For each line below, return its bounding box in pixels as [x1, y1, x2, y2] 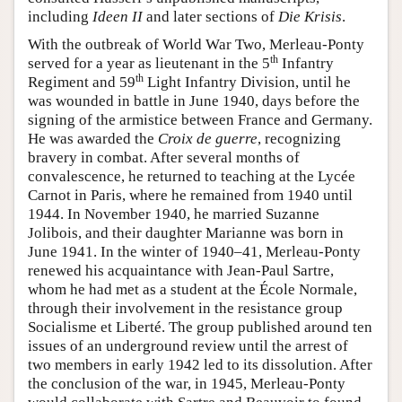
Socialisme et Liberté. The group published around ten [28, 319, 372, 336]
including [28, 8, 92, 26]
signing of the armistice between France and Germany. [28, 111, 372, 129]
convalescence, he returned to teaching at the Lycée [28, 168, 355, 186]
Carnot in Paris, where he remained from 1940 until [28, 187, 353, 205]
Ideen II [92, 8, 143, 26]
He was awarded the [28, 130, 158, 148]
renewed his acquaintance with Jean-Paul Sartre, [28, 262, 334, 280]
